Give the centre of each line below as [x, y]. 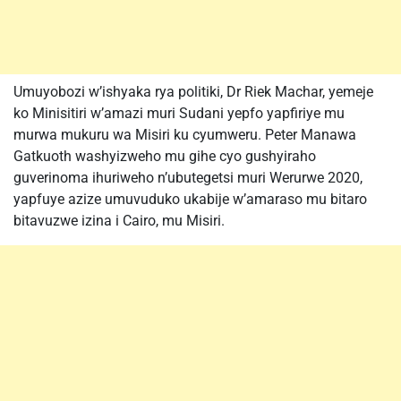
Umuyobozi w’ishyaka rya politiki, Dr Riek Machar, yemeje [193, 92]
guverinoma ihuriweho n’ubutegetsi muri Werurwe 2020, [188, 178]
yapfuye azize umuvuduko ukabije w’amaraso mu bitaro [190, 199]
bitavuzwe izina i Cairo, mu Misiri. [119, 221]
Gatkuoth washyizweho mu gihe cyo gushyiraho [165, 156]
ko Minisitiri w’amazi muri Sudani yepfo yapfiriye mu [179, 113]
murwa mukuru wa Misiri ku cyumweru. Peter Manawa [185, 135]
